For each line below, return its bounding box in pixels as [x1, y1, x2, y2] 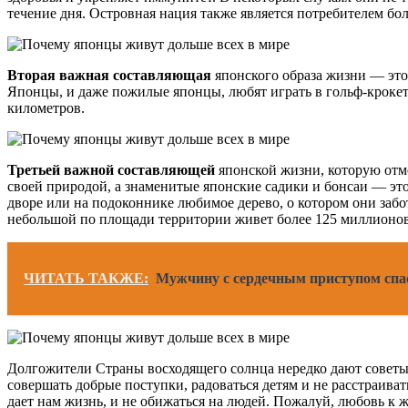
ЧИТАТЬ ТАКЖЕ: [24, 270, 148, 286]
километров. [7, 99, 85, 116]
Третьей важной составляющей [7, 161, 215, 178]
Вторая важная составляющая [7, 66, 211, 83]
